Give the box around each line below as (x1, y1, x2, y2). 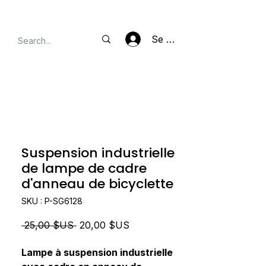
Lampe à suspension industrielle (21, 246, 173, 258)
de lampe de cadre (21, 159, 147, 178)
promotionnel (129, 232, 219, 251)
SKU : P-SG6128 (21, 196, 83, 206)
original (76, 232, 126, 251)
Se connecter (151, 33, 213, 45)
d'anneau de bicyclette (21, 175, 173, 193)
